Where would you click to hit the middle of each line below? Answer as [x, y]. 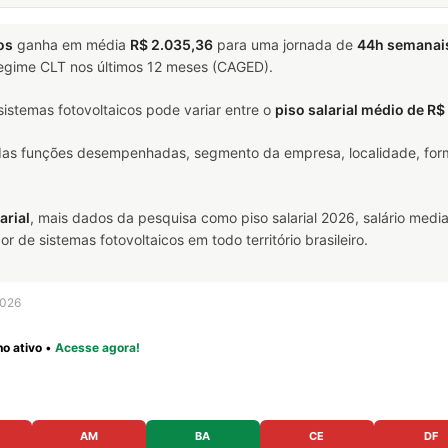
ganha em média [71, 44]
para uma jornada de [285, 44]
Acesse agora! [97, 347]
